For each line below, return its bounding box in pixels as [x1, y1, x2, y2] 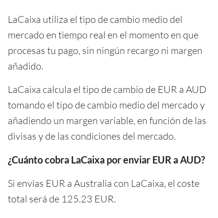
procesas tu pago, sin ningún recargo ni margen [8, 44, 202, 56]
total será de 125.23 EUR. [8, 192, 116, 205]
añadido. [8, 59, 43, 72]
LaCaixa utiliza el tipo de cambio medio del [8, 13, 182, 25]
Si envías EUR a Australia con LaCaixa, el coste [8, 177, 200, 189]
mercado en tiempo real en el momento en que [8, 28, 199, 41]
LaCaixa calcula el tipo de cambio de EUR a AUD [8, 83, 206, 95]
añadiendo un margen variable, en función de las [8, 114, 206, 127]
